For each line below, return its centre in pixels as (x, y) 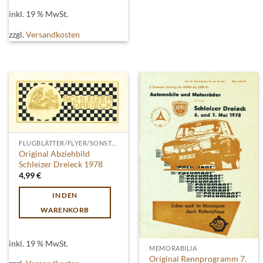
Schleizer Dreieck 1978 (61, 164)
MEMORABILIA (173, 248)
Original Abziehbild (55, 154)
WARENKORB (65, 210)
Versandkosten (53, 34)
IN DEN (65, 195)
